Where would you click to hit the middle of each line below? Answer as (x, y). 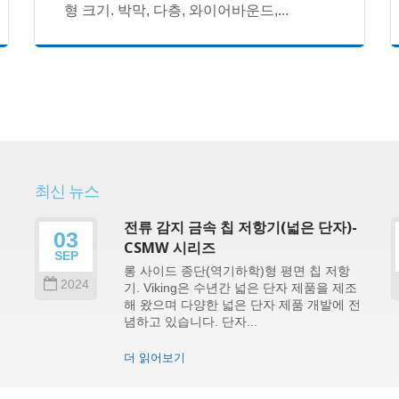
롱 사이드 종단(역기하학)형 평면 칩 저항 (237, 271)
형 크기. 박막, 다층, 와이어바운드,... (177, 10)
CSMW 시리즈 (170, 248)
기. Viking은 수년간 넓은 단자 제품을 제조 (240, 288)
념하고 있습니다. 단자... (191, 322)
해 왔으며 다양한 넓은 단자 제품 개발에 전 (242, 305)
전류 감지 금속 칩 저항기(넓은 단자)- (240, 227)
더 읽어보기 (155, 358)
